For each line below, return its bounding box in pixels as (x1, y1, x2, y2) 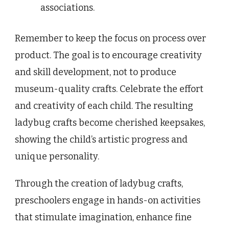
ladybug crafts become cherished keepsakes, (15, 117, 205, 129)
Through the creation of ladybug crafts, (15, 178, 183, 190)
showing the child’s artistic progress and (15, 134, 188, 146)
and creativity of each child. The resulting (15, 100, 193, 112)
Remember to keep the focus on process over (15, 33, 206, 44)
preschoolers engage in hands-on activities (15, 195, 200, 207)
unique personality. (15, 151, 99, 163)
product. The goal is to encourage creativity (15, 50, 202, 61)
